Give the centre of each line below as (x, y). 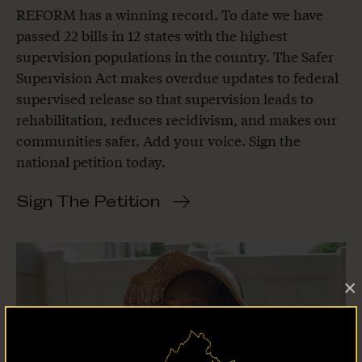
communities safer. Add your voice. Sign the (158, 141)
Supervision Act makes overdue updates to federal (177, 78)
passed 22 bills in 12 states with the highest (152, 36)
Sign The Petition (88, 202)
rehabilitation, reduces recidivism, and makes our (177, 120)
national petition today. (91, 162)
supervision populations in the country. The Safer (175, 57)
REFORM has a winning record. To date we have (170, 15)
